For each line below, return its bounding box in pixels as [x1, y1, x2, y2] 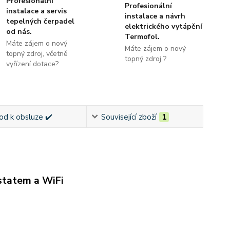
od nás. [6, 26, 32, 36]
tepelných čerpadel [6, 16, 75, 26]
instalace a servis [6, 6, 67, 16]
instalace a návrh [124, 11, 185, 21]
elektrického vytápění [124, 21, 202, 31]
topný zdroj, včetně [6, 48, 68, 59]
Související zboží [101, 111, 157, 122]
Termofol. [124, 31, 160, 42]
